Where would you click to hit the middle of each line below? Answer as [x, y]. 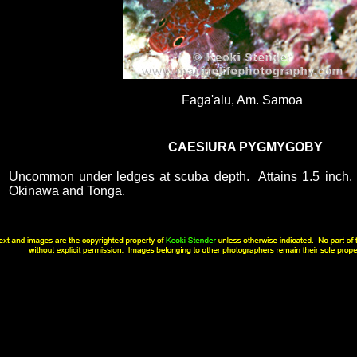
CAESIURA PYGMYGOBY [245, 147]
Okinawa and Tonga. [67, 191]
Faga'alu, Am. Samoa [242, 100]
